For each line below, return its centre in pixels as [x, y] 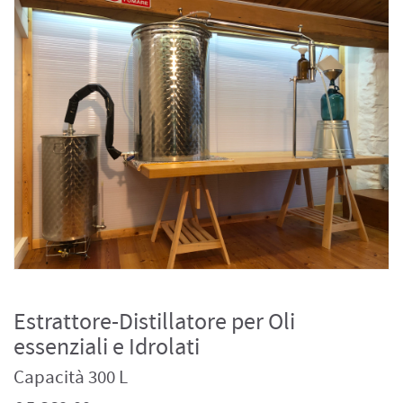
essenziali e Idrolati [107, 348]
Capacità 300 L [71, 377]
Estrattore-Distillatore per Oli [154, 322]
